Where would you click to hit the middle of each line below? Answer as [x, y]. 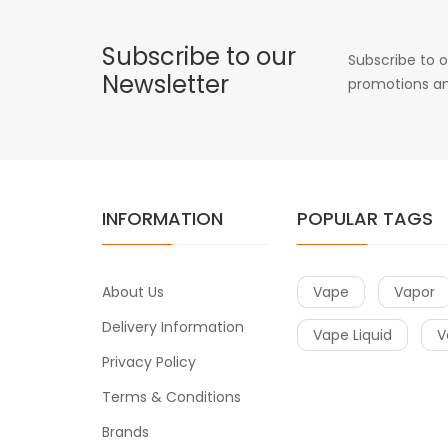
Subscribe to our [199, 56]
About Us [133, 291]
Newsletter [165, 84]
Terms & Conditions [171, 396]
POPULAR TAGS [365, 218]
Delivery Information [173, 326]
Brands [125, 431]
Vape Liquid [352, 334]
